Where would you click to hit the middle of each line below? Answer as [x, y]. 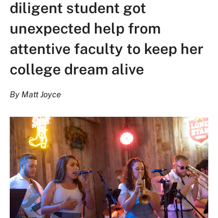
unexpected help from [85, 28]
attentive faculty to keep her [107, 49]
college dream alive [77, 69]
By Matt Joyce [35, 94]
